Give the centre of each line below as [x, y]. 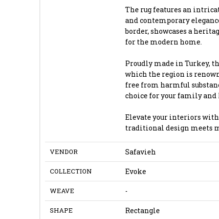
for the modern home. [163, 42]
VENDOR [64, 151]
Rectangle [142, 210]
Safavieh [140, 152]
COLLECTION [71, 171]
